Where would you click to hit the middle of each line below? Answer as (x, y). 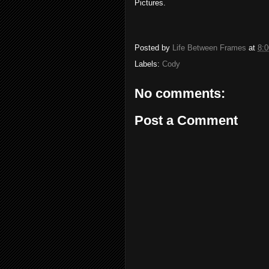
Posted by (153, 47)
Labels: (148, 64)
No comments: (180, 93)
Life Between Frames (209, 47)
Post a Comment (186, 121)
